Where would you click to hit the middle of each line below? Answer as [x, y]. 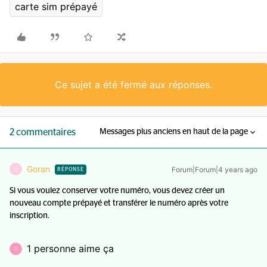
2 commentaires [43, 132]
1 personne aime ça [70, 249]
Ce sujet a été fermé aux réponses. [133, 85]
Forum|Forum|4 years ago [215, 170]
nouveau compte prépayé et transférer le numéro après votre [119, 203]
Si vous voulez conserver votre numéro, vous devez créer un [117, 191]
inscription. [30, 216]
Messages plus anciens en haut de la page [174, 132]
